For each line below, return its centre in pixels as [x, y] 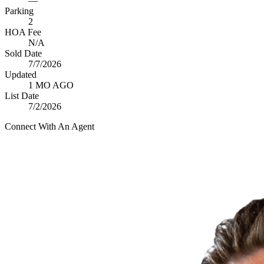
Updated [21, 75]
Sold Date [23, 53]
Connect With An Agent [49, 126]
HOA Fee [23, 32]
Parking [19, 11]
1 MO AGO [51, 85]
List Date [22, 96]
